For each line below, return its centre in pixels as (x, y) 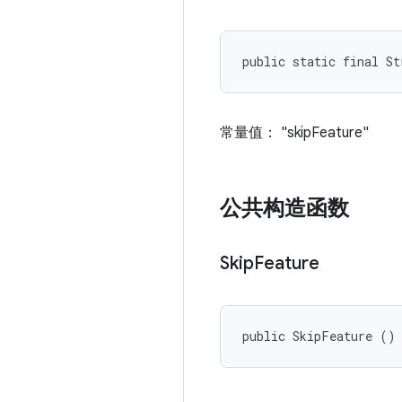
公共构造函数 (284, 208)
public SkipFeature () (319, 336)
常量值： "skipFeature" (294, 133)
